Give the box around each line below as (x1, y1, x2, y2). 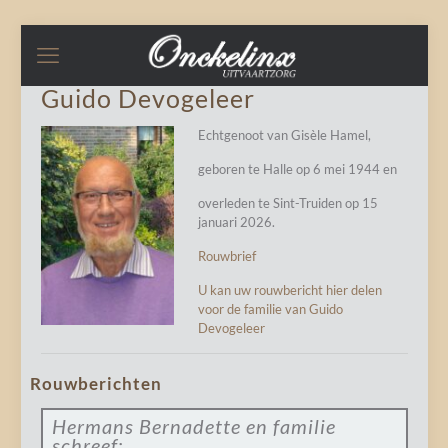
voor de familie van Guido (197, 301, 343, 317)
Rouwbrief (197, 248, 256, 264)
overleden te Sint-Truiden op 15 (197, 195, 378, 211)
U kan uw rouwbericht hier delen (197, 282, 382, 298)
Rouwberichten (29, 373, 162, 394)
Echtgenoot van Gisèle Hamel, (197, 127, 371, 143)
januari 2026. (197, 214, 275, 230)
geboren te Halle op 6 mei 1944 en (197, 161, 397, 177)
